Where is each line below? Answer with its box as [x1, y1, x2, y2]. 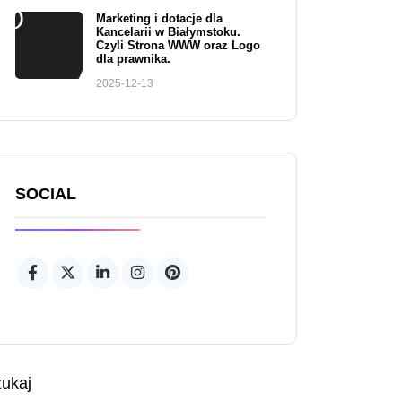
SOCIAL [15, 184, 76, 203]
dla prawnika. [96, 52, 170, 66]
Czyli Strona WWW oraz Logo [96, 39, 260, 52]
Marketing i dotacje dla [96, 12, 223, 25]
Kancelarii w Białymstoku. [96, 25, 240, 39]
